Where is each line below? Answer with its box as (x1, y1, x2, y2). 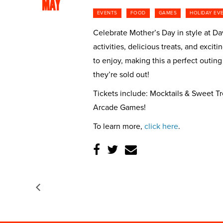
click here (144, 121, 178, 131)
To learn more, (93, 121, 144, 131)
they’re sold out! (93, 70, 149, 80)
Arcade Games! (93, 103, 146, 112)
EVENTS (97, 10, 117, 16)
